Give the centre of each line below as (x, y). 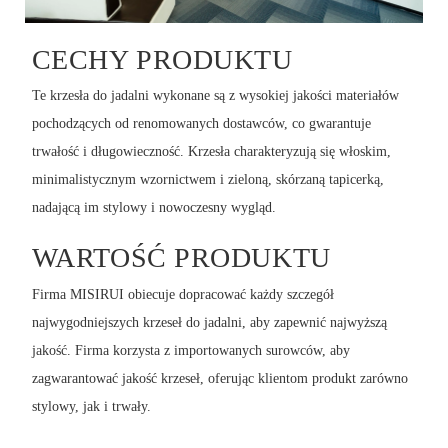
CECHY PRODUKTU (162, 59)
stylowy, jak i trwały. (91, 406)
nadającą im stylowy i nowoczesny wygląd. (153, 208)
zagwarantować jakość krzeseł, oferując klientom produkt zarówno (219, 378)
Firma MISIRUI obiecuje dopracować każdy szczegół (182, 294)
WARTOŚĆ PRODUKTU (181, 258)
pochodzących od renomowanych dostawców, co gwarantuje (201, 124)
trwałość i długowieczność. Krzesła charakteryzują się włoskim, (211, 152)
